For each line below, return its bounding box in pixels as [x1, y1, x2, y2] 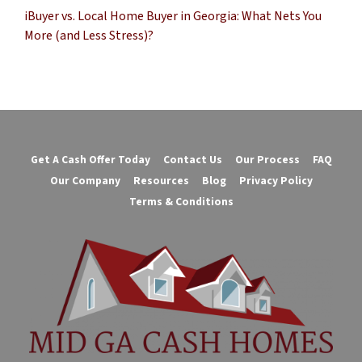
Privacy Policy [238, 172, 313, 188]
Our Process [234, 151, 300, 167]
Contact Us [162, 151, 222, 167]
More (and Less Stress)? [24, 27, 154, 45]
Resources [133, 172, 189, 188]
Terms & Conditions [128, 194, 234, 210]
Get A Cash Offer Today [30, 151, 150, 167]
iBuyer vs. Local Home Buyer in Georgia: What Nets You [24, 7, 322, 26]
